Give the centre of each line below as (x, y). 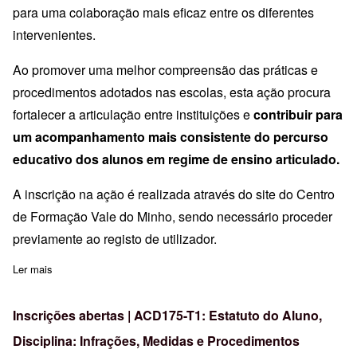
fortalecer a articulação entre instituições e (133, 114)
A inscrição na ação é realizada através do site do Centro (174, 194)
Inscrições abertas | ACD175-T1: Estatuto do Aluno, (167, 315)
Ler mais (33, 269)
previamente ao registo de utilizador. (115, 238)
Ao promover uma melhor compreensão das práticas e (165, 69)
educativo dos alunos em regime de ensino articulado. (176, 159)
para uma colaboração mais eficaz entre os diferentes (163, 12)
